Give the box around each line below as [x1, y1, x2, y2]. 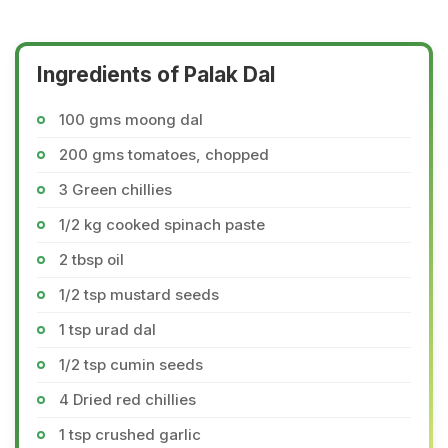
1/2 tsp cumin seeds [59, 355, 203, 374]
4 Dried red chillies [59, 390, 196, 409]
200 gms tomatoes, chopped [59, 145, 269, 164]
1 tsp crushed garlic [59, 425, 201, 444]
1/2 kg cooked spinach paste [59, 215, 265, 234]
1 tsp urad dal [59, 320, 156, 339]
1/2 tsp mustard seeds [59, 285, 219, 304]
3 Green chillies [59, 180, 172, 199]
